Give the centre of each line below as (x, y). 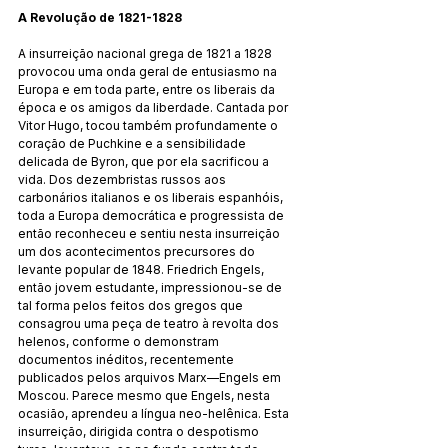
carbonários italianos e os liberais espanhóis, (152, 197)
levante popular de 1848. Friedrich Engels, (142, 269)
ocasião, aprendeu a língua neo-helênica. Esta (155, 413)
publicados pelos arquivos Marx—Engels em (151, 377)
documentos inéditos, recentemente (127, 359)
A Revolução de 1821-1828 (100, 17)
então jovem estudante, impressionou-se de (151, 287)
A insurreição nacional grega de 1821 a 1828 (146, 53)
